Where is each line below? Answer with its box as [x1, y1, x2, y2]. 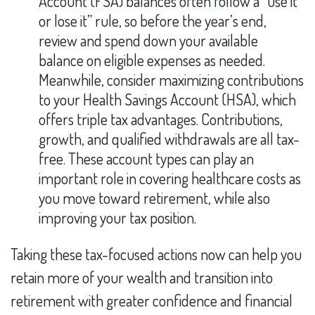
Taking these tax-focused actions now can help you [11, 244, 302, 264]
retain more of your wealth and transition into [11, 267, 273, 287]
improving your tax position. [39, 207, 196, 227]
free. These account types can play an [39, 148, 254, 168]
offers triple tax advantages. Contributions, [39, 109, 283, 129]
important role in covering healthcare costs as [39, 168, 301, 188]
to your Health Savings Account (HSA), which [39, 89, 296, 109]
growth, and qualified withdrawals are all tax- [39, 129, 300, 148]
